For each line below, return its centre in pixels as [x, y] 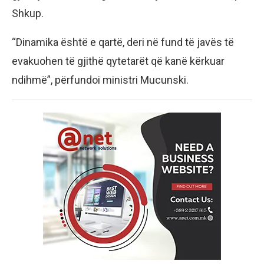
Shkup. [28, 14]
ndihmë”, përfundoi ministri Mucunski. [100, 80]
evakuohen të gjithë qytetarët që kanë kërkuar [118, 61]
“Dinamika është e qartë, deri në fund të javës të [123, 42]
